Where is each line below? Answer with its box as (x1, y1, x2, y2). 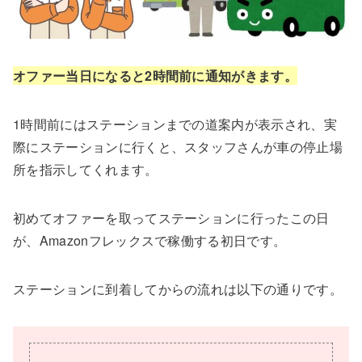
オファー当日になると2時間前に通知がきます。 (13, 65, 298, 85)
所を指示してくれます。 (13, 159, 158, 179)
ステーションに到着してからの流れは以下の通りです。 (13, 279, 343, 298)
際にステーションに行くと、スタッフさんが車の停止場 (13, 137, 343, 156)
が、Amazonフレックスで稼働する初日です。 (13, 230, 287, 250)
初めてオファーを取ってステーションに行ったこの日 (13, 208, 330, 227)
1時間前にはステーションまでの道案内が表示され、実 (13, 114, 338, 133)
